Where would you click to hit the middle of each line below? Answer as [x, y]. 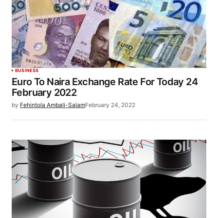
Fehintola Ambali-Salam [53, 105]
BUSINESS [27, 70]
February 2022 [44, 92]
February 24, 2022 [110, 105]
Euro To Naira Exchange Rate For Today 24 [105, 82]
